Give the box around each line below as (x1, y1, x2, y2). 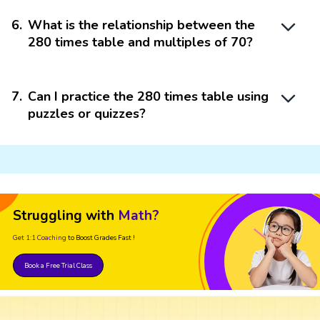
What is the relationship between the (28, 16, 255, 34)
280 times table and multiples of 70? (28, 33, 253, 51)
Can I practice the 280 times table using (28, 87, 269, 105)
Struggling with (13, 206, 114, 225)
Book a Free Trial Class (24, 260, 92, 270)
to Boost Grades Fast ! (68, 232, 135, 242)
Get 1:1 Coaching (13, 232, 66, 242)
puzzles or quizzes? (28, 104, 146, 122)
